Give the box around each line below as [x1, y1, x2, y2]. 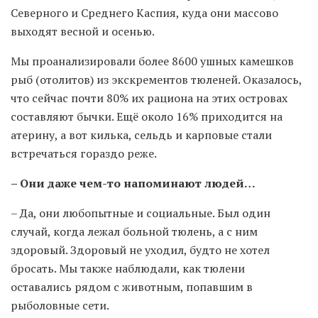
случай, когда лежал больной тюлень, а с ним [11, 224, 258, 240]
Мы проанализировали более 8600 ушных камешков [11, 53, 294, 70]
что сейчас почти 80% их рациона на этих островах [11, 90, 287, 106]
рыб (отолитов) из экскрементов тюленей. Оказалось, [11, 72, 302, 88]
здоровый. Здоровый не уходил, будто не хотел [11, 242, 270, 258]
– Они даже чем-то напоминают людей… [11, 175, 256, 192]
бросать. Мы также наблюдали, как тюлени [11, 261, 245, 277]
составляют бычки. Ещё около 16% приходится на [11, 109, 283, 125]
